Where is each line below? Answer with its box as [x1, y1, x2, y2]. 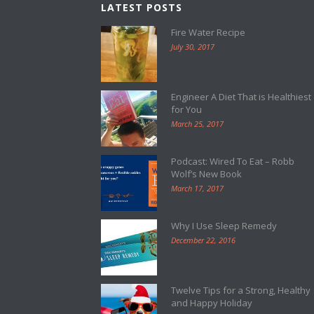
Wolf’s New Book [171, 168, 242, 181]
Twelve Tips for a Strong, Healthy [171, 284, 310, 297]
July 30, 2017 [171, 41, 214, 53]
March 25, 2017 [171, 118, 224, 130]
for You [171, 103, 202, 116]
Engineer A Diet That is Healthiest [171, 90, 311, 104]
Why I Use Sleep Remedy [171, 219, 277, 233]
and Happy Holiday [171, 296, 252, 310]
